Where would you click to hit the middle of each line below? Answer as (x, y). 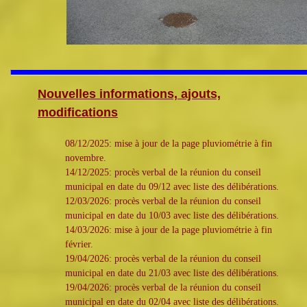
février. (79, 245)
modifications (78, 113)
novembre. (86, 158)
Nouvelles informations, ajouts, (129, 94)
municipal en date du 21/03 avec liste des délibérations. (172, 273)
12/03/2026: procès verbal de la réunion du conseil (163, 201)
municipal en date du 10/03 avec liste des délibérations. (172, 216)
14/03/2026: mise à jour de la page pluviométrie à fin (169, 230)
